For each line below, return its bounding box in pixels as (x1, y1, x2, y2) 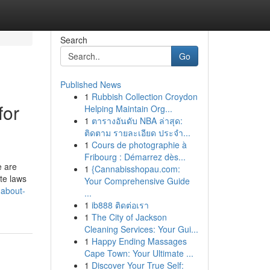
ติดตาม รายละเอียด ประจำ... (84, 127, 190, 139)
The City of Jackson (91, 211, 167, 223)
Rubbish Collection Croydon (91, 90, 198, 102)
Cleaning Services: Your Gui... (84, 223, 198, 235)
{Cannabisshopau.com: (91, 163, 180, 175)
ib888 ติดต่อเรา (91, 199, 149, 211)
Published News (60, 78, 121, 90)
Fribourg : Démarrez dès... (84, 151, 186, 163)
